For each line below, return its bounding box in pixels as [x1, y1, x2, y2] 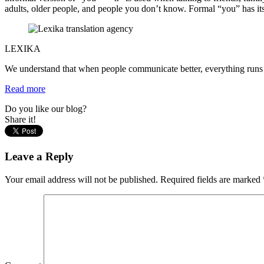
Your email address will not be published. [5, 174, 158, 184]
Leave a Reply [5, 150, 74, 163]
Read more [5, 84, 45, 94]
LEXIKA [5, 44, 41, 54]
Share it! [5, 114, 36, 125]
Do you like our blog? [5, 104, 87, 114]
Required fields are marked [158, 174, 263, 184]
